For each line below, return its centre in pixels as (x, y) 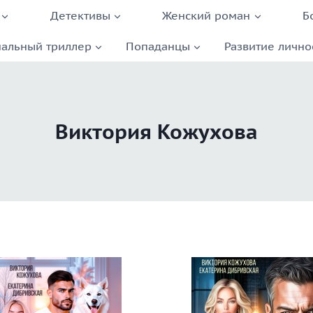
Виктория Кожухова (156, 131)
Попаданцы (158, 46)
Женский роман (206, 15)
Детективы (80, 15)
